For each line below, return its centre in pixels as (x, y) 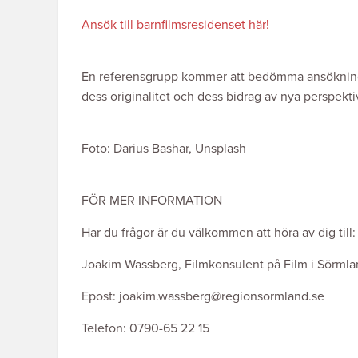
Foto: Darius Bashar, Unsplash (164, 149)
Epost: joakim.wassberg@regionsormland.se (203, 297)
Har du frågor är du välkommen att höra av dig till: (219, 233)
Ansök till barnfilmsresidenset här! (175, 25)
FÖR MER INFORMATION (152, 201)
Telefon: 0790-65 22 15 (145, 329)
